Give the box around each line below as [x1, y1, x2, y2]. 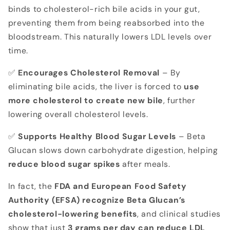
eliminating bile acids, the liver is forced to [8, 81, 184, 92]
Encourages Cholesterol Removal [18, 67, 160, 79]
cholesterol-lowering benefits [8, 208, 138, 219]
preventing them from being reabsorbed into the [8, 17, 205, 29]
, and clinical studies [137, 208, 221, 219]
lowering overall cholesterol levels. [8, 109, 148, 120]
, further [163, 95, 196, 106]
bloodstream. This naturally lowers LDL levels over [8, 31, 212, 43]
